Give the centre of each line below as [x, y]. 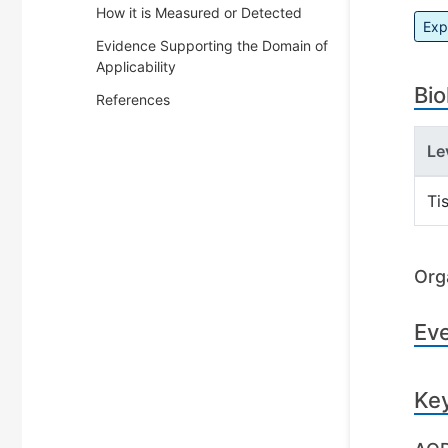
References [133, 99]
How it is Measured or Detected [199, 12]
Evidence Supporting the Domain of [212, 45]
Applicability [136, 66]
